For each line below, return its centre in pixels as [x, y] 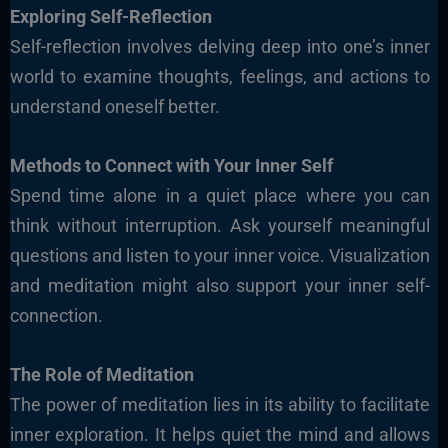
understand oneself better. [114, 107]
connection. [56, 316]
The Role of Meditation [101, 374]
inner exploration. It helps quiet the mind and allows [220, 434]
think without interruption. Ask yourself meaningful [220, 226]
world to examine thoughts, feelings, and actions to [220, 77]
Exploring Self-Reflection [110, 17]
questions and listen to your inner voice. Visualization [220, 256]
